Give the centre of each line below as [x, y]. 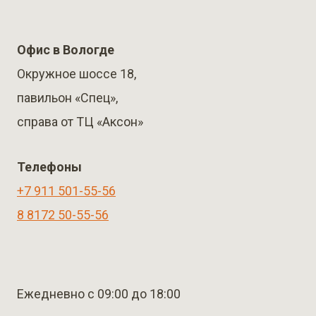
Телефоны [49, 167]
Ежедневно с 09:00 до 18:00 [99, 294]
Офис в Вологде [66, 50]
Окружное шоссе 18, [77, 74]
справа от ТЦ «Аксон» [80, 122]
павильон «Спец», [67, 98]
